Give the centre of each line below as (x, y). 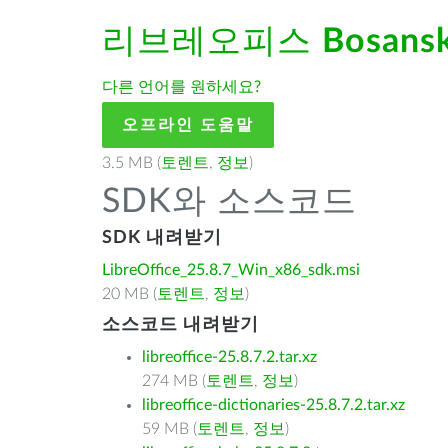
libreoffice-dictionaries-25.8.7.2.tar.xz (273, 405)
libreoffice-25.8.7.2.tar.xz (229, 357)
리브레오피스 (212, 42)
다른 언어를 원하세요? (181, 87)
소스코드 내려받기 (180, 325)
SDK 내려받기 (162, 238)
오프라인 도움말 (188, 125)
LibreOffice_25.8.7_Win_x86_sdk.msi (231, 270)
